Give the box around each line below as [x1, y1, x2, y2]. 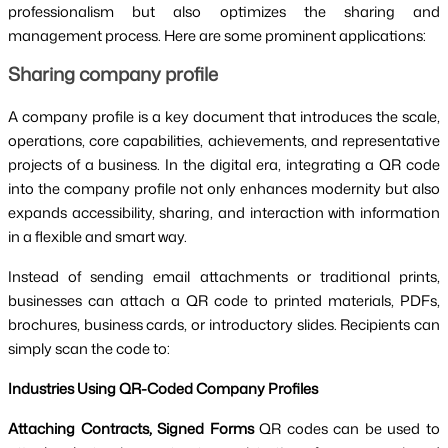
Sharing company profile [8, 61, 218, 88]
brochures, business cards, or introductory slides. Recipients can [8, 314, 440, 336]
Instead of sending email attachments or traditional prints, [8, 266, 440, 288]
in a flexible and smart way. [8, 226, 187, 248]
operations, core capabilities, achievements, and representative [8, 130, 440, 152]
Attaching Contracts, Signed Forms [8, 418, 254, 440]
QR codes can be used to [253, 418, 441, 440]
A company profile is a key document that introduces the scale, [8, 106, 440, 128]
